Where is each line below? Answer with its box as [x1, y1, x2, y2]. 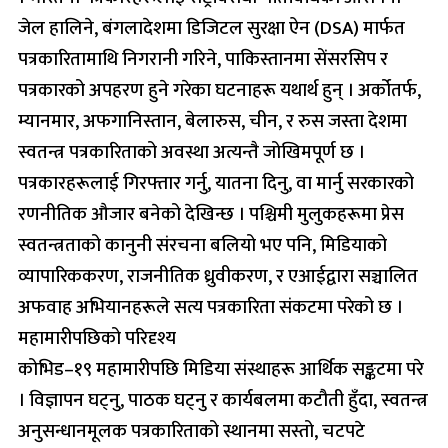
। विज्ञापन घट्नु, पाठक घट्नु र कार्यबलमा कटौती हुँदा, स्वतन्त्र [18, 384, 428, 416]
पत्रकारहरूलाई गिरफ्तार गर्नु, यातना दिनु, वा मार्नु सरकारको [18, 167, 414, 199]
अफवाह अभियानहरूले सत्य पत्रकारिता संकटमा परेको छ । [18, 291, 403, 323]
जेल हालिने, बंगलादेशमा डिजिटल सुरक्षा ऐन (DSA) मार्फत [18, 12, 405, 44]
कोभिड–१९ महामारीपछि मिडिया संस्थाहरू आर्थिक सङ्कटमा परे [18, 353, 424, 385]
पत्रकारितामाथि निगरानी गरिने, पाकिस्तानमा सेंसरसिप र [18, 43, 388, 75]
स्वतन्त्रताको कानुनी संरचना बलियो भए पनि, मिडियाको [18, 229, 387, 261]
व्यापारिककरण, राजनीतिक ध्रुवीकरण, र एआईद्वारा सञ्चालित [18, 260, 418, 292]
